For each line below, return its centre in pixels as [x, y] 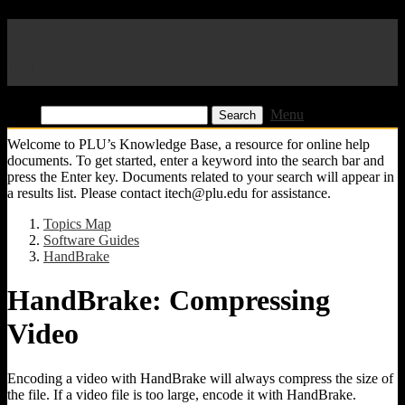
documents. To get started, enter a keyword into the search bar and [196, 160]
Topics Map [77, 223]
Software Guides [91, 240]
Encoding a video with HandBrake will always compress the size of [200, 378]
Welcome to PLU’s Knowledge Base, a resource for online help [188, 144]
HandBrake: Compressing [169, 301]
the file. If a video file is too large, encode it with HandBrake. [182, 394]
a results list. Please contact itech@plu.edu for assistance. [169, 193]
